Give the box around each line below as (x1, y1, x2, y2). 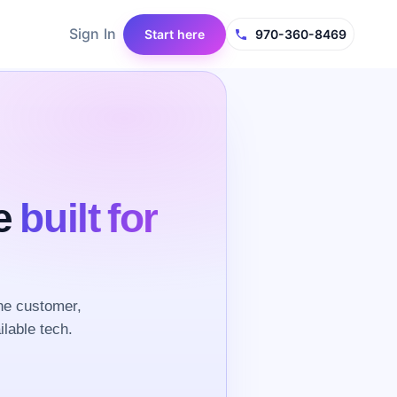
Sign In (69, 25, 116, 43)
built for (19, 192, 159, 242)
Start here (144, 26, 205, 42)
